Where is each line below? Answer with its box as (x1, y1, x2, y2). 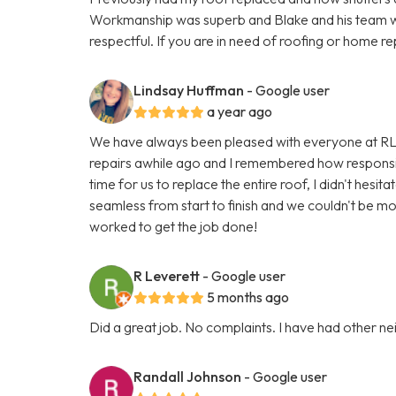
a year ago (207, 102, 273, 120)
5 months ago (207, 287, 290, 306)
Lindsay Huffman (133, 80, 245, 99)
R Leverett (133, 266, 201, 285)
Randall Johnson (133, 367, 242, 385)
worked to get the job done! (89, 217, 258, 235)
